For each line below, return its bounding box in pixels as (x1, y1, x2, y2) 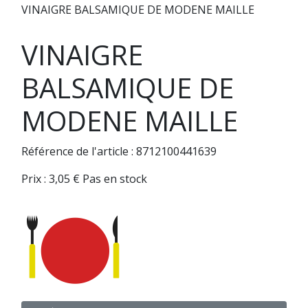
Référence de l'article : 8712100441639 (21, 143, 217, 159)
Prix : (21, 170, 49, 186)
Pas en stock (82, 170, 147, 186)
